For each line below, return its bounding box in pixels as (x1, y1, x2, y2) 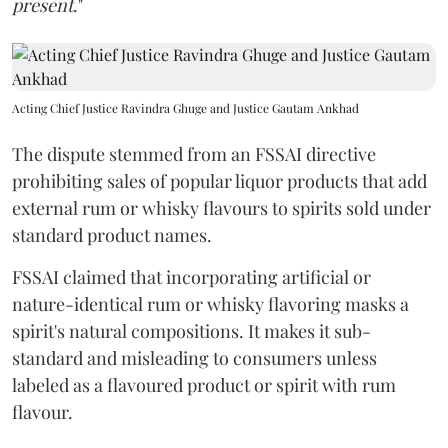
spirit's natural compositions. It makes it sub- (12, 319, 371, 343)
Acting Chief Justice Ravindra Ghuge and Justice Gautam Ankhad (12, 100, 359, 116)
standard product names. (12, 223, 212, 247)
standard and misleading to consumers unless (12, 346, 377, 370)
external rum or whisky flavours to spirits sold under (12, 196, 431, 220)
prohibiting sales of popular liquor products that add (12, 169, 427, 193)
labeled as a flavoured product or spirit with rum (12, 373, 396, 397)
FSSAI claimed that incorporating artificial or (12, 265, 371, 289)
